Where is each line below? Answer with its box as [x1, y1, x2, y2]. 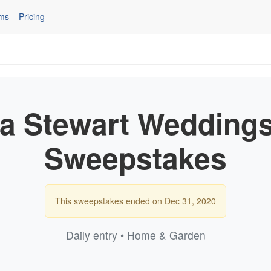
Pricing [19, 10, 45, 23]
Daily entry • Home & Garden [65, 227, 206, 243]
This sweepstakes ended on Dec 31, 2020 [55, 194, 216, 207]
